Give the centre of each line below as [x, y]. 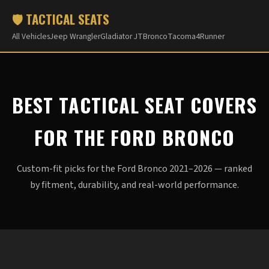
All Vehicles [31, 36]
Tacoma [182, 36]
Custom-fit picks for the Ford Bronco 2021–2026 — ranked [134, 169]
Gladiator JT [122, 36]
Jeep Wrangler [75, 36]
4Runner [210, 36]
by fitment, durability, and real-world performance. [134, 185]
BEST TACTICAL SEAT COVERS [134, 105]
